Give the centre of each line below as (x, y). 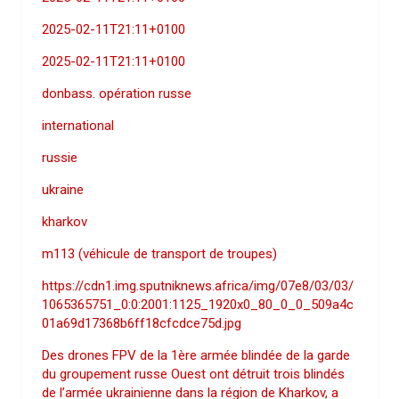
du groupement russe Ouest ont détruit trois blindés (193, 374)
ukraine (63, 189)
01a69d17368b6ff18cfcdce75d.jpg (142, 323)
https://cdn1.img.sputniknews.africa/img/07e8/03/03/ (198, 285)
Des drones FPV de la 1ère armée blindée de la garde (196, 355)
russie (60, 157)
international (78, 125)
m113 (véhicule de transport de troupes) (159, 253)
